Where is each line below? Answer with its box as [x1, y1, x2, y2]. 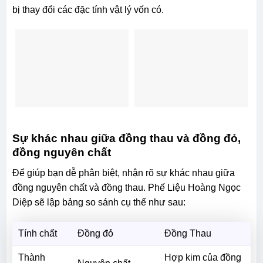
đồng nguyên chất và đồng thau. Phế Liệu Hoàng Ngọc [12, 182, 241, 193]
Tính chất [18, 228, 57, 238]
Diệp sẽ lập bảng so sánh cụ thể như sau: [12, 197, 186, 207]
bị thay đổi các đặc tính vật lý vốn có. [12, 4, 164, 15]
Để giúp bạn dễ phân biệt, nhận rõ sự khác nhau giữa [12, 167, 235, 178]
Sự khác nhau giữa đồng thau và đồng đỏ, [12, 132, 241, 145]
